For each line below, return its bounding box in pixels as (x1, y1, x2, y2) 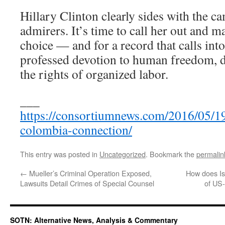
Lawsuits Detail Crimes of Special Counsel (20, 178, 154, 189)
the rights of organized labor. (20, 65, 168, 83)
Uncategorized (99, 149, 146, 160)
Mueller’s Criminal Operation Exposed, (27, 168, 152, 179)
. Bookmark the (146, 149, 196, 160)
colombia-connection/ (20, 121, 132, 139)
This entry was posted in (20, 149, 99, 160)
